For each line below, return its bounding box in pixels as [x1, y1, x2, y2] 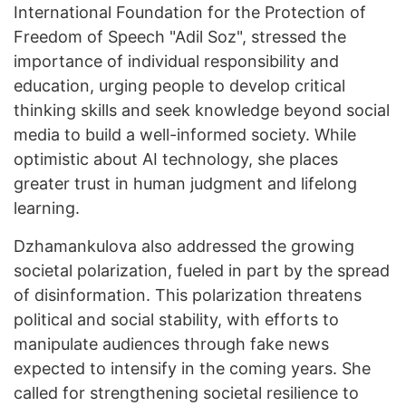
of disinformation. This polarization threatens [14, 285, 362, 305]
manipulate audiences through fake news [14, 334, 329, 354]
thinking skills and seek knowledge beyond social [14, 101, 390, 121]
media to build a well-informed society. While [14, 125, 356, 145]
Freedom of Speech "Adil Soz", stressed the [14, 27, 346, 47]
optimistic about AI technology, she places [14, 150, 338, 169]
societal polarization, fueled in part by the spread [14, 261, 390, 281]
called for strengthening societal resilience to [14, 383, 359, 403]
